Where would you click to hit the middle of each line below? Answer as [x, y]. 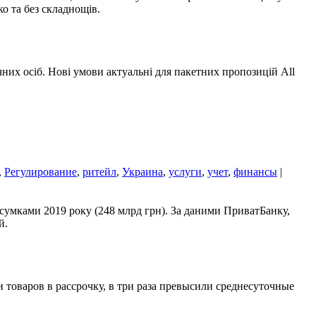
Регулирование [41, 171]
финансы [255, 171]
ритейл [99, 171]
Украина [142, 171]
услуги [185, 171]
